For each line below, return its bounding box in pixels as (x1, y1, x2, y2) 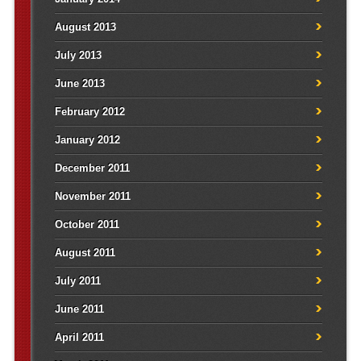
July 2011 (54, 275, 101, 288)
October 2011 (54, 218, 119, 231)
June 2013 (54, 77, 105, 90)
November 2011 (54, 190, 131, 203)
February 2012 (54, 106, 125, 118)
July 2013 (54, 49, 102, 62)
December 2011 (54, 162, 130, 175)
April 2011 (54, 331, 104, 344)
